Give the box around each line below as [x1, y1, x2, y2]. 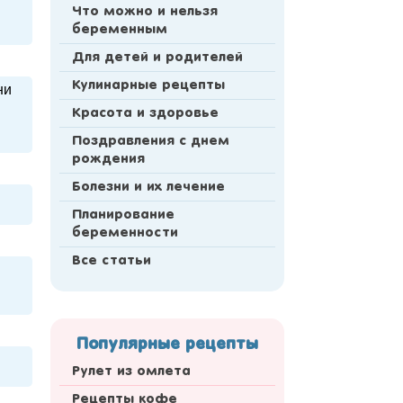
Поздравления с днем [72, 135, 229, 148]
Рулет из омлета [72, 365, 191, 379]
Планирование [72, 209, 175, 222]
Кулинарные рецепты [72, 79, 225, 93]
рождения [72, 153, 145, 166]
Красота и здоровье [72, 107, 219, 121]
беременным [72, 23, 167, 37]
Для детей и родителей [72, 51, 243, 65]
